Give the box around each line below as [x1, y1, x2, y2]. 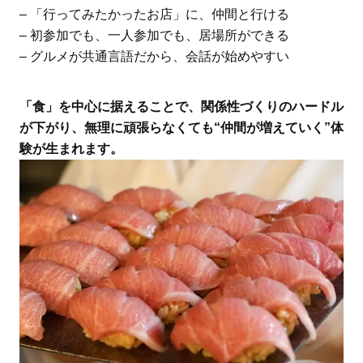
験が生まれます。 [19, 142, 123, 156]
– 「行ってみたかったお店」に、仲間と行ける [19, 7, 289, 22]
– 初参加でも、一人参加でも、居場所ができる [19, 28, 289, 43]
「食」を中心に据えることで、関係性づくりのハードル [19, 100, 344, 114]
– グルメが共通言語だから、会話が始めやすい [19, 49, 289, 64]
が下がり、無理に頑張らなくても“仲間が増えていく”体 [19, 121, 344, 135]
